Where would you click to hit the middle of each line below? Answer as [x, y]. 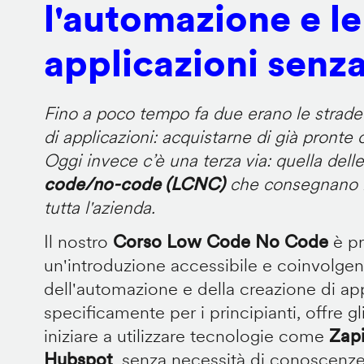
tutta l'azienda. [99, 207]
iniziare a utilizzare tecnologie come [186, 335]
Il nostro [78, 241]
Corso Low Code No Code [220, 241]
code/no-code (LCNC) [134, 184]
